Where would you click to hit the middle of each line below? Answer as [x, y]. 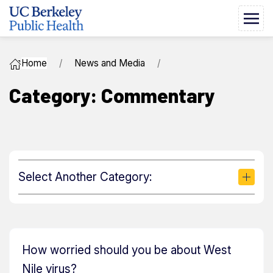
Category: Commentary [112, 95]
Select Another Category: [85, 177]
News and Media [110, 63]
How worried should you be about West [126, 250]
